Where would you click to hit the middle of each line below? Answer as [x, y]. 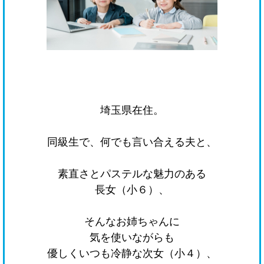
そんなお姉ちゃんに [132, 222]
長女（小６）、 [132, 190]
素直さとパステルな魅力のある [132, 174]
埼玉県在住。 [132, 110]
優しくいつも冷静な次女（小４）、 [132, 254]
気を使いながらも [132, 238]
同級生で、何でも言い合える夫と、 [132, 142]
